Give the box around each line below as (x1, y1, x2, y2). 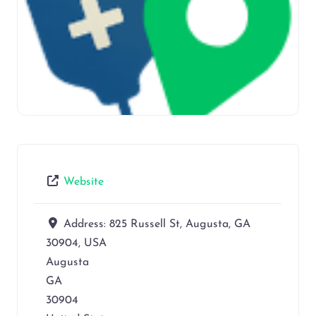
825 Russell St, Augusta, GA (109, 218, 250, 230)
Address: (63, 218, 109, 230)
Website (63, 176, 104, 188)
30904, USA (46, 237, 107, 249)
